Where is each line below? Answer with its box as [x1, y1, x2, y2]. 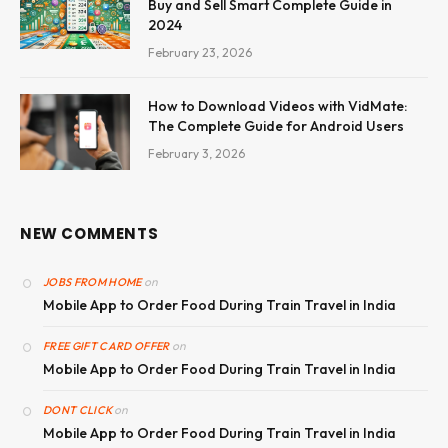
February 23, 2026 [148, 44, 252, 60]
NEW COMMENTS [20, 222, 159, 244]
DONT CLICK [43, 402, 113, 417]
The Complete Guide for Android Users [148, 116, 404, 135]
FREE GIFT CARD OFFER [43, 338, 170, 353]
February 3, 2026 [148, 145, 245, 161]
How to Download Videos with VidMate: [148, 96, 407, 115]
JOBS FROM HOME [43, 274, 142, 289]
